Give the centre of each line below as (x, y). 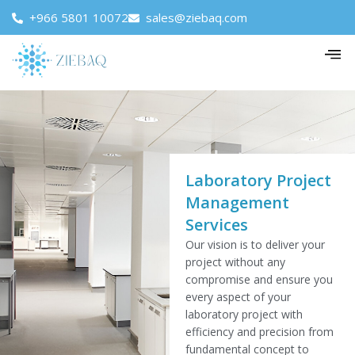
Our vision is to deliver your (255, 245)
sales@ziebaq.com (197, 17)
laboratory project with (244, 315)
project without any (235, 262)
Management (237, 203)
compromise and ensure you (259, 280)
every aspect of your (238, 297)
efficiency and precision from (259, 332)
